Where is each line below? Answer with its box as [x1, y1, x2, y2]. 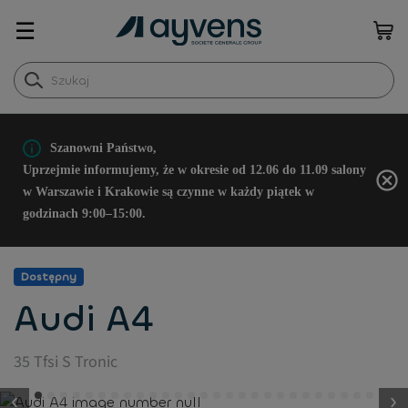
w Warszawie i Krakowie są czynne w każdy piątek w [23, 185, 314, 199]
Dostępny [21, 270, 76, 284]
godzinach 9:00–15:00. [23, 207, 146, 220]
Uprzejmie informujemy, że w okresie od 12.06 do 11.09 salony [23, 163, 366, 177]
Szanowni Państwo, [50, 141, 157, 155]
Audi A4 [14, 295, 153, 342]
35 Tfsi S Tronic [14, 351, 117, 373]
